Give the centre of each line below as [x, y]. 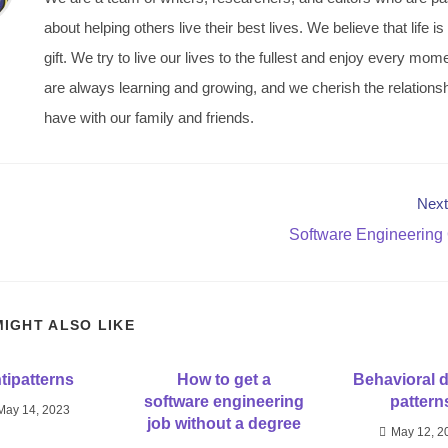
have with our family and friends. [149, 118]
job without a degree [224, 424]
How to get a [224, 380]
